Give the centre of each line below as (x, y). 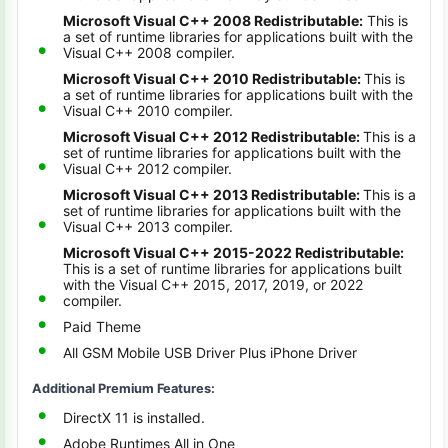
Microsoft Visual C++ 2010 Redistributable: (213, 78)
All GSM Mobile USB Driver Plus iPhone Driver (210, 352)
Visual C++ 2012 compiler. (147, 168)
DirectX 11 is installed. (134, 417)
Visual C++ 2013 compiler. (148, 226)
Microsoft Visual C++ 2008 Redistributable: (213, 20)
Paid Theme (102, 326)
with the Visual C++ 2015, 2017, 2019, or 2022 (213, 284)
